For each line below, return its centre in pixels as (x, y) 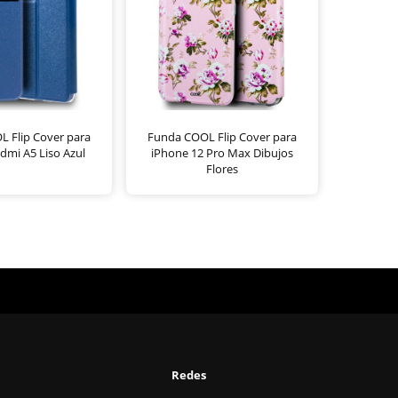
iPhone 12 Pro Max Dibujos (222, 152)
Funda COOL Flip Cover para (222, 136)
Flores (222, 168)
